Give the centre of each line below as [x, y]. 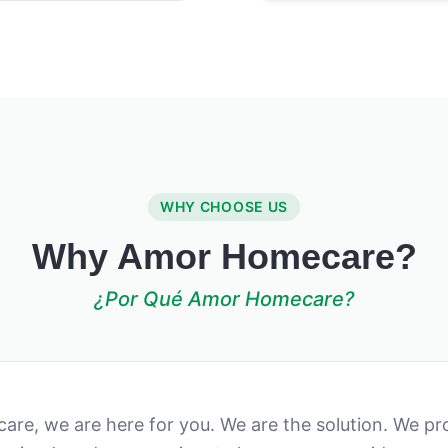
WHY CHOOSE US [224, 206]
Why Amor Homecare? [224, 256]
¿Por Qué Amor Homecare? [224, 299]
